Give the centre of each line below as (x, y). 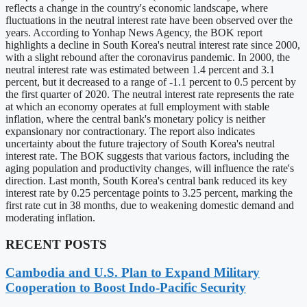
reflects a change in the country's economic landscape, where (137, 8)
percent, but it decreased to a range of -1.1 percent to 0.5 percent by (151, 82)
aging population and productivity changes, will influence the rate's (150, 169)
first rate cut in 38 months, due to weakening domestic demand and (150, 206)
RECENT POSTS (56, 245)
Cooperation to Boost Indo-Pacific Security (126, 287)
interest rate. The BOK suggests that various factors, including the (147, 156)
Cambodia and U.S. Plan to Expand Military (133, 272)
